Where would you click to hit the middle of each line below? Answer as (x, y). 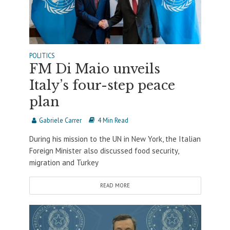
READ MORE (115, 186)
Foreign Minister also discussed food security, (104, 151)
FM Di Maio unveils (94, 69)
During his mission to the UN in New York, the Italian (115, 139)
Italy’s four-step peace (102, 86)
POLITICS (42, 56)
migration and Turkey (64, 163)
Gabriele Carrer (60, 120)
